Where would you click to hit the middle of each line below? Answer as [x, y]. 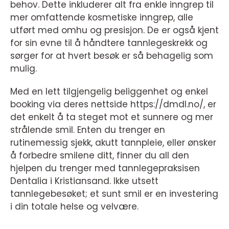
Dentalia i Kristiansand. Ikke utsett [84, 181]
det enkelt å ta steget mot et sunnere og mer [112, 117]
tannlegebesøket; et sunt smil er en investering [114, 193]
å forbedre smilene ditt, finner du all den [100, 155]
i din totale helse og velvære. [74, 206]
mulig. [24, 68]
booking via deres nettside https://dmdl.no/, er [113, 104]
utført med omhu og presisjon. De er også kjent [114, 30]
